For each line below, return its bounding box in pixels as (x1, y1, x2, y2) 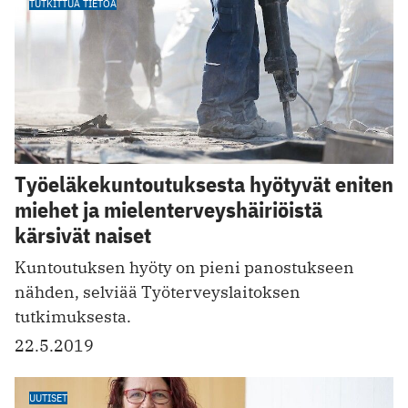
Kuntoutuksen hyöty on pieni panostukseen (15, 257, 354, 279)
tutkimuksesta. (15, 306, 131, 328)
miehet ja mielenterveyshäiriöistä (15, 195, 322, 225)
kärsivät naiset (15, 220, 151, 250)
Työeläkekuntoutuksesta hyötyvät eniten (15, 169, 393, 199)
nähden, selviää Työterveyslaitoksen (15, 281, 301, 303)
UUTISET (29, 391, 67, 405)
